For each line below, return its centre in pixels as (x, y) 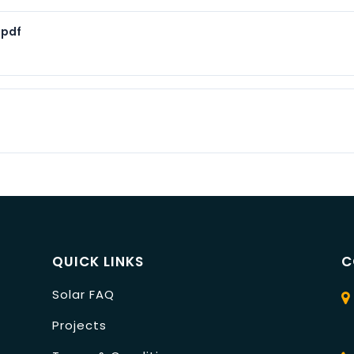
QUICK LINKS (98, 261)
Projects (79, 325)
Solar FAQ (83, 294)
